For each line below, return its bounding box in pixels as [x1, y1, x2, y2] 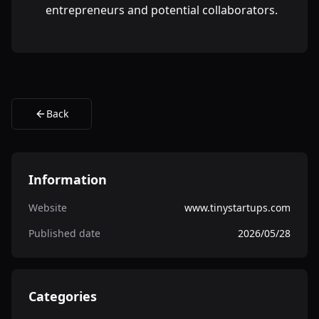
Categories [28, 288, 97, 305]
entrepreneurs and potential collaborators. [46, 2, 278, 18]
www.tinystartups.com [184, 201, 291, 214]
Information [28, 171, 107, 188]
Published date [28, 226, 100, 240]
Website [28, 201, 67, 214]
